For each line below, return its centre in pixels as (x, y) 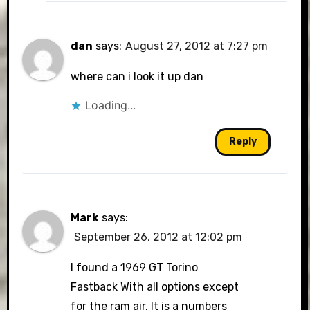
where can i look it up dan (137, 76)
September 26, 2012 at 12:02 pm (158, 237)
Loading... (111, 105)
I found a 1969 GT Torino (135, 267)
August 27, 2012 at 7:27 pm (197, 46)
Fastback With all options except (155, 287)
